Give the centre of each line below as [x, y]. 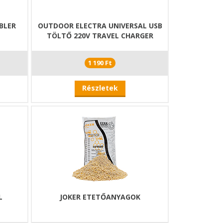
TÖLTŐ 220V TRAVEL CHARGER [100, 36]
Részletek [100, 88]
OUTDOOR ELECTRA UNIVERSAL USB [100, 26]
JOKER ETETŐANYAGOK [100, 197]
